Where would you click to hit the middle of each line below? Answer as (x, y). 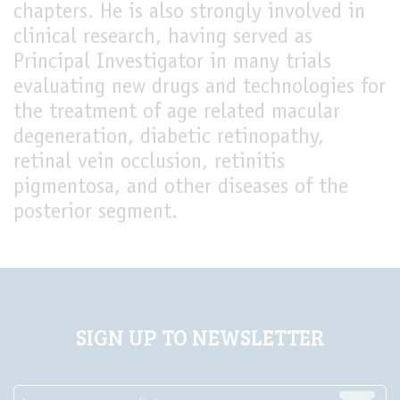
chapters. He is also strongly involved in (189, 13)
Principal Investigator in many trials (172, 63)
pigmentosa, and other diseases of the (181, 188)
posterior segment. (96, 213)
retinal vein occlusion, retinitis (149, 163)
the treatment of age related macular (177, 113)
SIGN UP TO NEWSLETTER (200, 337)
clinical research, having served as (163, 38)
